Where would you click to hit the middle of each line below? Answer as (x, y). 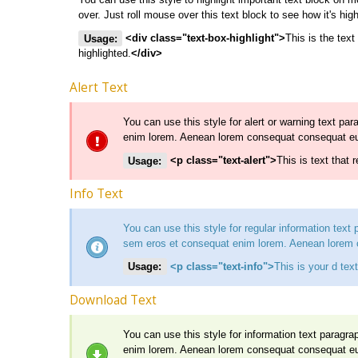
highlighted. (105, 54)
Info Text (96, 194)
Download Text (113, 300)
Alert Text (99, 88)
